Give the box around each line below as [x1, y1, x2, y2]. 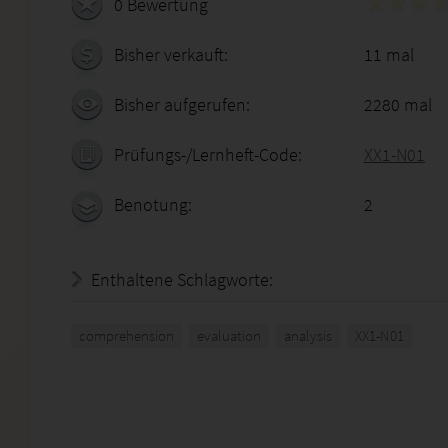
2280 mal [364, 93, 432, 116]
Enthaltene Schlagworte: [91, 268, 273, 291]
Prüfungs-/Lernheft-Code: [114, 143, 302, 166]
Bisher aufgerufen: [114, 93, 250, 116]
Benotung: [114, 193, 192, 216]
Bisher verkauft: [114, 43, 228, 66]
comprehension [79, 326, 174, 345]
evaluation [197, 326, 261, 345]
